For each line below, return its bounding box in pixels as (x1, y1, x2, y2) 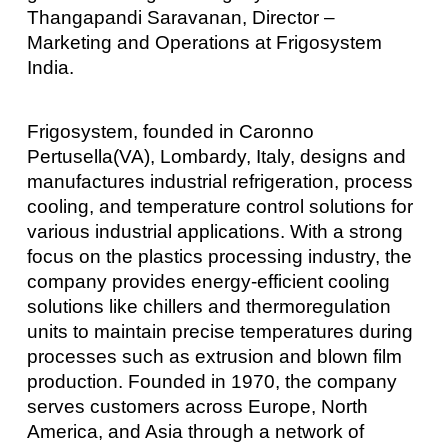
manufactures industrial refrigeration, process (26, 170, 413, 192)
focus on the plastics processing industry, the (26, 245, 412, 267)
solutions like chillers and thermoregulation (26, 295, 391, 317)
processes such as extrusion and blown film (26, 345, 402, 367)
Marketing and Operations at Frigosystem (26, 32, 382, 54)
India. (26, 57, 74, 79)
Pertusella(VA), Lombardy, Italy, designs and (26, 145, 406, 167)
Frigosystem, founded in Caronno (26, 120, 314, 142)
